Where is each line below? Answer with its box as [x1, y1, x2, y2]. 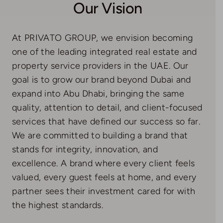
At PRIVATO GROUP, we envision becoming [11, 32, 193, 43]
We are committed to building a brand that [11, 129, 188, 141]
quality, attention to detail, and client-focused [11, 102, 203, 113]
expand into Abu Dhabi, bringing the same [11, 88, 184, 99]
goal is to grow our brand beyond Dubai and [11, 74, 191, 85]
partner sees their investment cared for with [11, 185, 196, 197]
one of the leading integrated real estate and [11, 46, 197, 57]
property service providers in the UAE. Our [11, 60, 189, 71]
